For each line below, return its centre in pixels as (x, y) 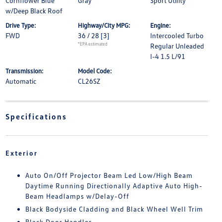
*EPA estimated (92, 44)
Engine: (161, 25)
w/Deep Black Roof (34, 11)
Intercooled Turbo (177, 35)
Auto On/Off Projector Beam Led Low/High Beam (109, 175)
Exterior (21, 153)
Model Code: (95, 71)
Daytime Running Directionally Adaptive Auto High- (114, 186)
